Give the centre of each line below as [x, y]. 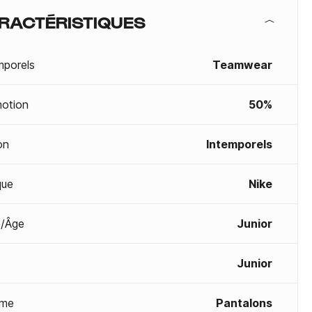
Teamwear [242, 65]
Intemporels [239, 144]
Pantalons [244, 303]
